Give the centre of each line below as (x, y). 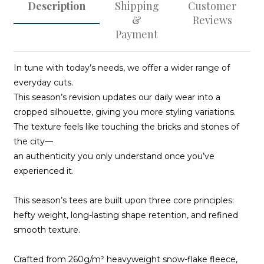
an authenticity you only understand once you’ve (114, 156)
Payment (137, 34)
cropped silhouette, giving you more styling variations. (125, 112)
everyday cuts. (43, 82)
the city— (33, 141)
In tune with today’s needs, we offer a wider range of (122, 68)
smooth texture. (47, 230)
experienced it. (44, 171)
